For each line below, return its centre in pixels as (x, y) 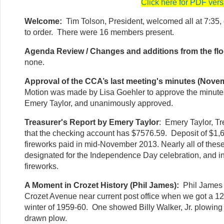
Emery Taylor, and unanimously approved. (99, 103)
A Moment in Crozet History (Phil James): (102, 185)
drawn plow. (46, 218)
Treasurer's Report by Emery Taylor (92, 122)
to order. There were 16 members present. (99, 32)
